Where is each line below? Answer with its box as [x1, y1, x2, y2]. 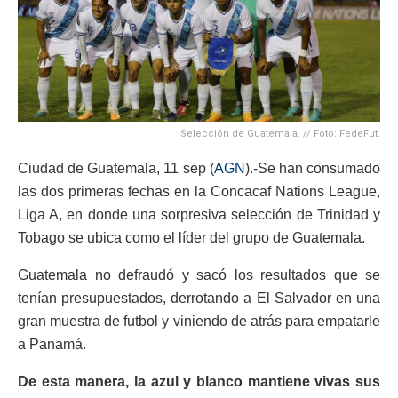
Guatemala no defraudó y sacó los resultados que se [18, 267, 380, 283]
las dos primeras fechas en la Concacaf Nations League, [18, 183, 380, 199]
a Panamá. [18, 336, 86, 352]
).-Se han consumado [244, 160, 381, 176]
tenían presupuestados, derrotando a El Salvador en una [18, 290, 380, 306]
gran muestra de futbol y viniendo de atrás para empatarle [18, 313, 380, 329]
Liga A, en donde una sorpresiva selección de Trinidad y [18, 206, 380, 222]
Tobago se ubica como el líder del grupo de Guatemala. [18, 229, 365, 245]
